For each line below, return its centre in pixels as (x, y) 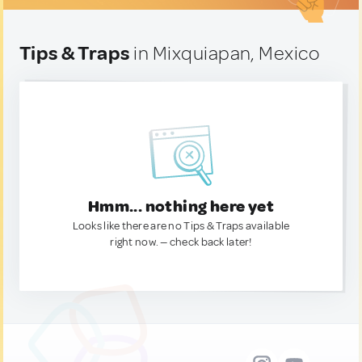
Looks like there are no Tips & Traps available (181, 226)
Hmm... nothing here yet (181, 206)
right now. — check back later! (181, 242)
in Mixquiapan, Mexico (225, 53)
